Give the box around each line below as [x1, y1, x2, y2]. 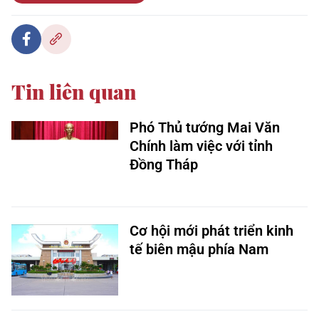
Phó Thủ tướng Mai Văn [130, 119, 280, 136]
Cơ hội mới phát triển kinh [130, 222, 293, 239]
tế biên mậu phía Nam [130, 241, 268, 258]
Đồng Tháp [130, 156, 198, 173]
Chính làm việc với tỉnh [130, 137, 273, 155]
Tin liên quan [11, 78, 137, 105]
